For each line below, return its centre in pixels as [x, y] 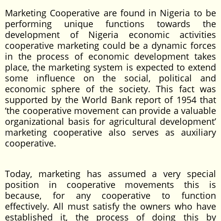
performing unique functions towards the [110, 24]
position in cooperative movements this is [110, 184]
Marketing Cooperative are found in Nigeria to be [110, 13]
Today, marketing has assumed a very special [110, 174]
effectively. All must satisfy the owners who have [110, 206]
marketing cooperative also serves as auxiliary [110, 132]
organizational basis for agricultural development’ [110, 121]
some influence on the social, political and [110, 78]
